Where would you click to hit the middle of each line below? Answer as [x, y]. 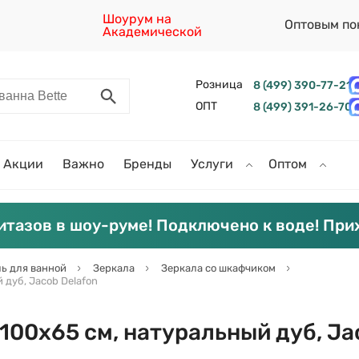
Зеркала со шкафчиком [218, 268]
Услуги [214, 164]
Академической [153, 32]
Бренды [147, 164]
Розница [219, 85]
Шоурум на [137, 19]
